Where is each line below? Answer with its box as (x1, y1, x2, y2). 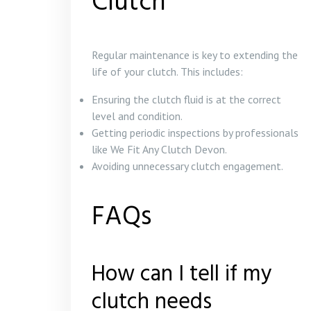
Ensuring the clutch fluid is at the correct (92, 92, 281, 106)
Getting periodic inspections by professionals (92, 126, 299, 140)
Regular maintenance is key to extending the (92, 48, 298, 62)
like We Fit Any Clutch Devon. (92, 142, 227, 156)
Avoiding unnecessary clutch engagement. (92, 159, 283, 173)
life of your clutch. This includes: (92, 65, 243, 78)
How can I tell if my (92, 257, 272, 292)
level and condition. (92, 109, 183, 123)
